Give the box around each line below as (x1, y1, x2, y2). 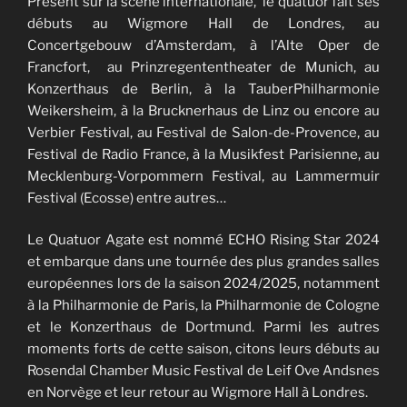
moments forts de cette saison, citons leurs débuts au (27, 341, 380, 358)
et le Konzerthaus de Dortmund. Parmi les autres (27, 319, 380, 336)
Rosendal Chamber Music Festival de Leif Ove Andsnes (27, 362, 380, 380)
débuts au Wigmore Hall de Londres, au (27, 15, 380, 32)
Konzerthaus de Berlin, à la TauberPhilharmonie (27, 80, 380, 97)
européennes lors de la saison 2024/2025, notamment (27, 275, 380, 293)
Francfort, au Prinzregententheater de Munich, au (27, 58, 380, 75)
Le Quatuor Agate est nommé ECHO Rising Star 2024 (27, 232, 380, 249)
